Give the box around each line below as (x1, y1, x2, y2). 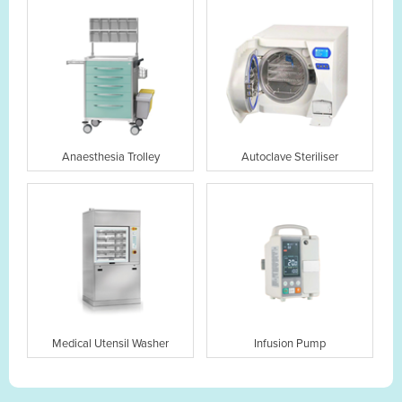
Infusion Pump (254, 336, 327, 351)
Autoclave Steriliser (241, 149, 339, 164)
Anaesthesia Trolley (61, 149, 160, 164)
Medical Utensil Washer (52, 336, 170, 351)
